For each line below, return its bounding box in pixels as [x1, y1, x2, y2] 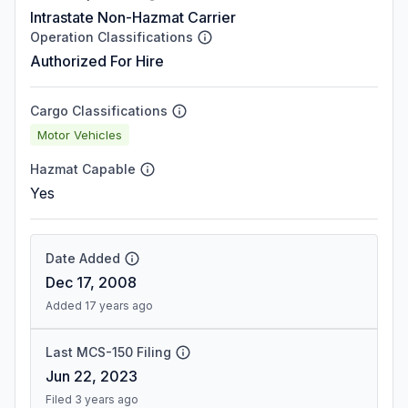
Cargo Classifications [30, 103, 168, 118]
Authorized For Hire [30, 52, 164, 70]
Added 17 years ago [46, 299, 153, 312]
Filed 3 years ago [46, 393, 138, 406]
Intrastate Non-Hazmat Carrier [30, 8, 236, 26]
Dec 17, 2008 [46, 273, 137, 291]
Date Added [46, 250, 120, 266]
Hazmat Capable [30, 161, 136, 177]
